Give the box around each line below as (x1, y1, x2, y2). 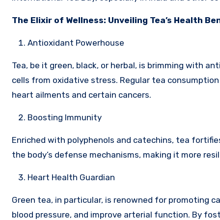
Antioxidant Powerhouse (27, 37, 124, 48)
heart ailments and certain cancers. (12, 89, 151, 100)
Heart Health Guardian (27, 172, 115, 182)
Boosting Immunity (27, 112, 102, 122)
